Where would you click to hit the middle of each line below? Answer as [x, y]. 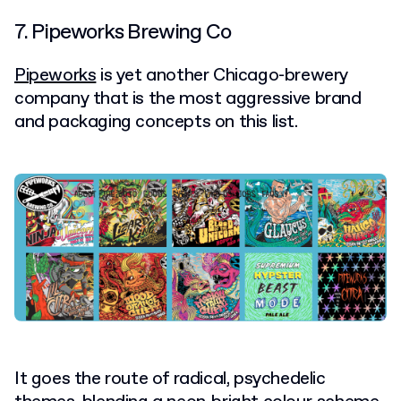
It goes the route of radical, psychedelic [170, 379]
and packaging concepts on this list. [156, 123]
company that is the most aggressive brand [188, 99]
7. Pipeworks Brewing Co [123, 33]
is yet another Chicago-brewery [222, 76]
